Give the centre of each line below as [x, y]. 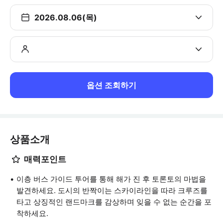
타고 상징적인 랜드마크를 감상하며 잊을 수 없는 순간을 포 [114, 202]
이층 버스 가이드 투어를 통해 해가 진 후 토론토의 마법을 [111, 179]
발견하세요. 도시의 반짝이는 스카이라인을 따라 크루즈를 [112, 190]
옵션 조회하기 [111, 85]
